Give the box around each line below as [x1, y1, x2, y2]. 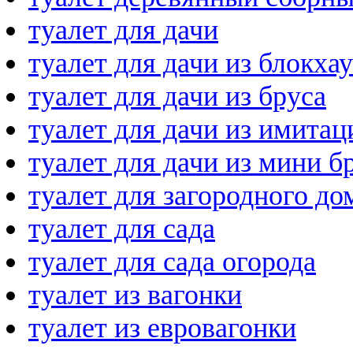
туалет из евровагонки [28, 311, 296, 344]
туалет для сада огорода [28, 245, 316, 277]
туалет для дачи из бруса [28, 80, 326, 112]
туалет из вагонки [28, 278, 242, 310]
